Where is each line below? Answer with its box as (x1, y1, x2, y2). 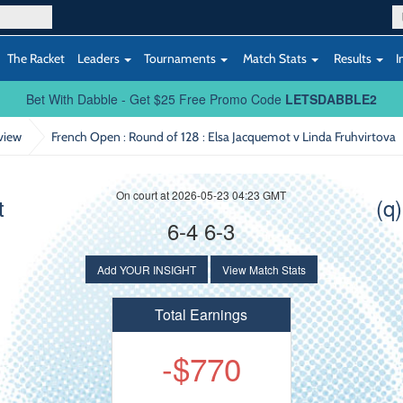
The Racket (7, 50, 65, 66)
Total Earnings (155, 304, 248, 325)
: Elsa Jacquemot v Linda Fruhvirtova (201, 129, 396, 144)
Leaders (77, 50, 122, 66)
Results (331, 50, 374, 66)
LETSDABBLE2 (285, 90, 377, 108)
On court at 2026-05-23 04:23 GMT (116, 187, 287, 202)
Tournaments (144, 50, 219, 66)
